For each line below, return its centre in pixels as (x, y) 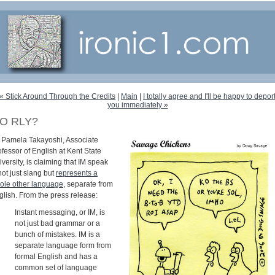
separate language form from (63, 245)
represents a (77, 173)
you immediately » (137, 105)
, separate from (88, 184)
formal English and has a (56, 256)
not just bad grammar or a (57, 223)
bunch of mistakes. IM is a (57, 234)
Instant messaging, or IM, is (60, 212)
